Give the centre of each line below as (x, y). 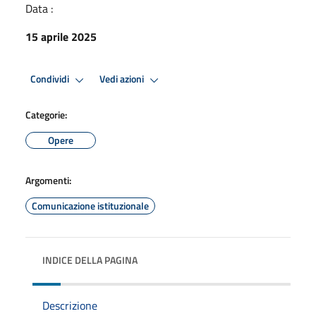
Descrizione (70, 305)
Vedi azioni (123, 79)
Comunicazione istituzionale (90, 205)
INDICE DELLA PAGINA (90, 260)
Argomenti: (48, 180)
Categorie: (46, 114)
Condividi (51, 79)
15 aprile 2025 (61, 36)
